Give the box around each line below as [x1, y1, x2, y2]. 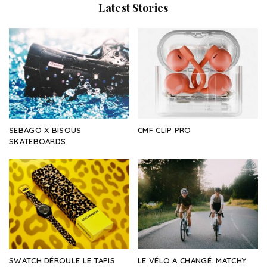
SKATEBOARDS [9, 136, 66, 146]
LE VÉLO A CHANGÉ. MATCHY [138, 256, 247, 266]
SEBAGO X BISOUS [9, 125, 82, 135]
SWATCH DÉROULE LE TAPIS [9, 256, 115, 266]
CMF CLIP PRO [138, 125, 191, 135]
